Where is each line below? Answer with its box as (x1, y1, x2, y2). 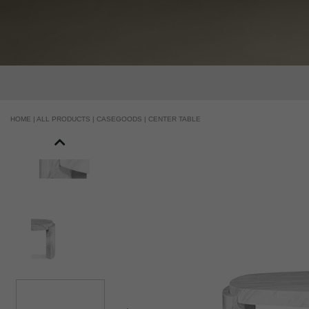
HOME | (10, 114, 37, 123)
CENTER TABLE (148, 114, 201, 123)
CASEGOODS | (97, 114, 148, 123)
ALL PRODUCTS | (37, 114, 97, 123)
